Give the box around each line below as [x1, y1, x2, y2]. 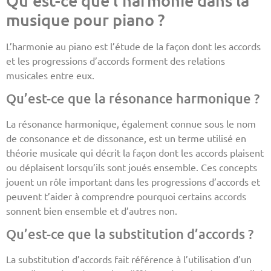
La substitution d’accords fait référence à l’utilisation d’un [6, 253, 252, 266]
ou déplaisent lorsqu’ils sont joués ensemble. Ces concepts [6, 160, 257, 173]
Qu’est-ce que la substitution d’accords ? [6, 226, 253, 243]
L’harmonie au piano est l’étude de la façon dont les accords [6, 39, 261, 52]
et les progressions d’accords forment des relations [6, 54, 225, 67]
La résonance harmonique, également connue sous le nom [6, 117, 256, 129]
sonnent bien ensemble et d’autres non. [6, 204, 177, 217]
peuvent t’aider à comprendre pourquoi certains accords [6, 189, 246, 202]
